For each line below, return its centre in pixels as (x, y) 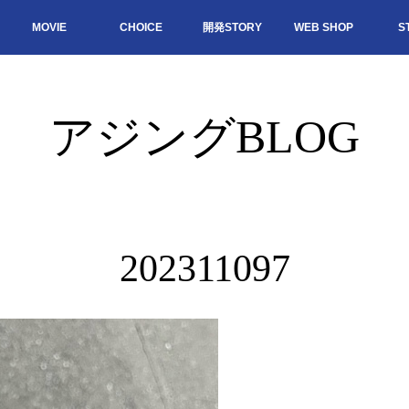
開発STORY (232, 27)
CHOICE (141, 27)
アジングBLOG (204, 137)
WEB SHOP (323, 27)
